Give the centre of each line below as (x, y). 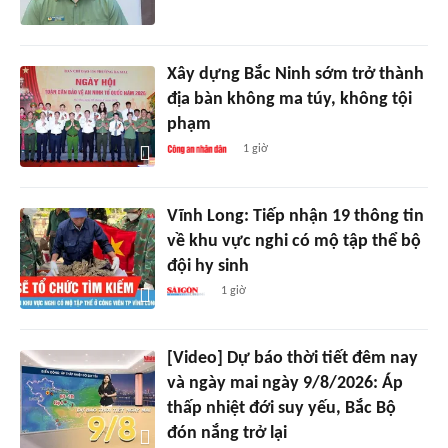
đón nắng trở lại (226, 433)
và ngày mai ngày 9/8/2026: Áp (284, 383)
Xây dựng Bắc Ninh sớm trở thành (295, 74)
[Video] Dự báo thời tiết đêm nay (292, 358)
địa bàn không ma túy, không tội (289, 99)
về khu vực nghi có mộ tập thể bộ (293, 241)
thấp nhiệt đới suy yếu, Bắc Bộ (281, 408)
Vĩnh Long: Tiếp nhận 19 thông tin (295, 216)
